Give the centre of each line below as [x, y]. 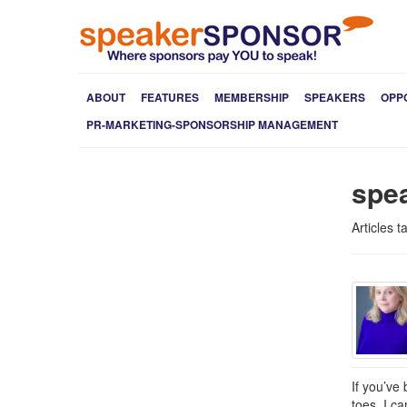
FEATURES [170, 97]
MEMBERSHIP [252, 97]
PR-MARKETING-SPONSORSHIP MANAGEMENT [212, 124]
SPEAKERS [335, 97]
